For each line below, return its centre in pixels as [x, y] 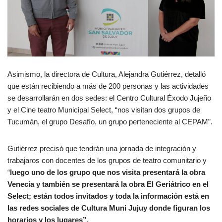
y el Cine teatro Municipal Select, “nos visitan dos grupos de [104, 110]
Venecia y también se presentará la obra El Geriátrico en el [108, 184]
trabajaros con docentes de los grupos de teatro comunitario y [107, 160]
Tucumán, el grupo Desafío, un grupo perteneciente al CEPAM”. [110, 121]
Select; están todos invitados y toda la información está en [108, 196]
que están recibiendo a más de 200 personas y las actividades [108, 86]
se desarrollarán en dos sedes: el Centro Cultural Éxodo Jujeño [109, 98]
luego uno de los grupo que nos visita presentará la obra [108, 172]
